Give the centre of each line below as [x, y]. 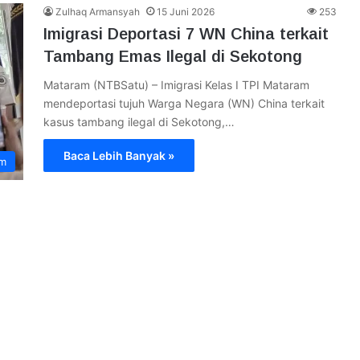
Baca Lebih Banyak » [119, 155]
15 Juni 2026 [186, 12]
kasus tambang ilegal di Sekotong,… [139, 122]
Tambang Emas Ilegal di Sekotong [173, 56]
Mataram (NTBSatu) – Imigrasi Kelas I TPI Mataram [176, 85]
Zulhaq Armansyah [98, 12]
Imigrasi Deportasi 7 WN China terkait [186, 34]
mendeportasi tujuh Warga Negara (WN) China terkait [184, 103]
